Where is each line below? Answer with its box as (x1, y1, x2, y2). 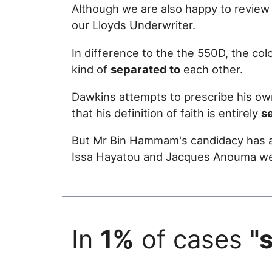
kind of (72, 62, 110, 76)
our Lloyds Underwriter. (72, 18, 195, 32)
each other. (180, 62, 243, 76)
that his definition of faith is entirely (72, 106, 261, 120)
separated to (110, 62, 180, 76)
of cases (134, 223, 250, 254)
